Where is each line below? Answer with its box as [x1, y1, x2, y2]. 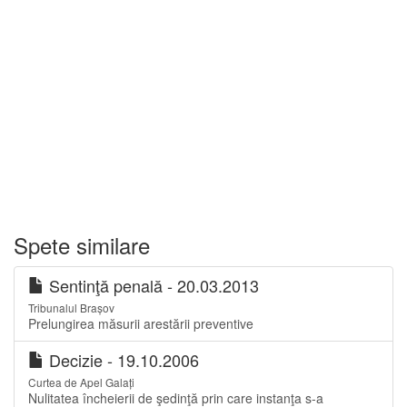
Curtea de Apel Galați [28, 374, 134, 390]
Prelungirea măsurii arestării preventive [28, 314, 253, 333]
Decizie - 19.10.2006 [45, 348, 199, 372]
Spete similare [14, 229, 150, 261]
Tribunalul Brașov [28, 300, 114, 315]
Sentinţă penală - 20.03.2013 [45, 273, 259, 297]
